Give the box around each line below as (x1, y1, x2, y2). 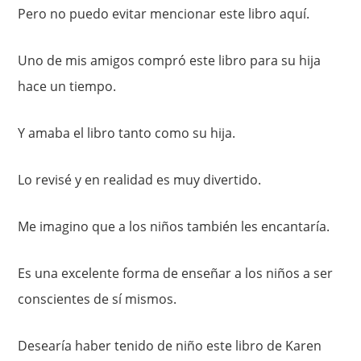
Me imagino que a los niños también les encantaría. (18, 217, 330, 235)
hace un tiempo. (18, 77, 117, 95)
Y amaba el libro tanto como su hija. (18, 123, 236, 142)
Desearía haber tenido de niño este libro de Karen (18, 336, 322, 355)
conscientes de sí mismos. (18, 289, 177, 308)
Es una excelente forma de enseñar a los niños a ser (18, 263, 334, 282)
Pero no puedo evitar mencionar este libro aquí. (18, 4, 310, 23)
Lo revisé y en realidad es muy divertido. (18, 170, 262, 189)
